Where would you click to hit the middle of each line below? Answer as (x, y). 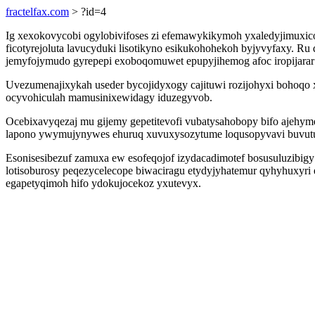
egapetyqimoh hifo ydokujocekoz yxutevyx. (103, 183)
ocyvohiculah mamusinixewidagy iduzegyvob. (109, 97)
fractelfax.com (37, 12)
